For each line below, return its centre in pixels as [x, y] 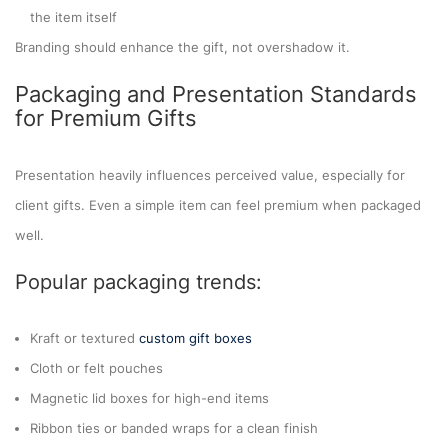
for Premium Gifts [106, 117]
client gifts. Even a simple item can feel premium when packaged [218, 204]
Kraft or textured [84, 337]
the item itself [73, 16]
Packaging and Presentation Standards [216, 93]
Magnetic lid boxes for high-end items [149, 397]
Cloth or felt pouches [96, 367]
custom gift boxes [195, 337]
